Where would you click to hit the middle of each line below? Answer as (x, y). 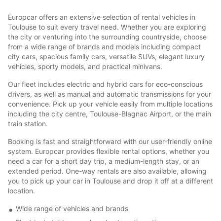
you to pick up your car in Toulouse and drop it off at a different (110, 181)
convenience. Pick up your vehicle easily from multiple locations (110, 104)
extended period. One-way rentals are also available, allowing (107, 171)
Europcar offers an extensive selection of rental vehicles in (102, 17)
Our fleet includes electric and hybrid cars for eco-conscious (105, 84)
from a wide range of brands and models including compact (104, 46)
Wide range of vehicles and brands (72, 208)
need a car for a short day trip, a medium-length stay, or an (104, 161)
